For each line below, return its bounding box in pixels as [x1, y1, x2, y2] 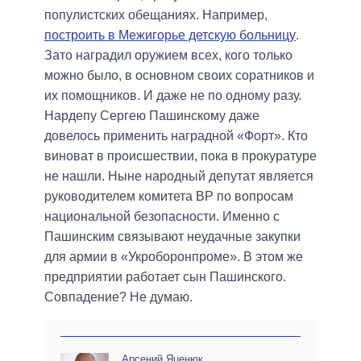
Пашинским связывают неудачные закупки [44, 229, 301, 243]
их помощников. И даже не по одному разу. [44, 88, 301, 102]
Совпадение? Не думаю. [44, 289, 193, 304]
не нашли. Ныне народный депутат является [44, 168, 313, 183]
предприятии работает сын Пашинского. [44, 269, 286, 284]
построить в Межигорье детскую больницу [44, 27, 296, 42]
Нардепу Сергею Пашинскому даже [44, 108, 259, 122]
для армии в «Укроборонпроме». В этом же [44, 249, 303, 263]
